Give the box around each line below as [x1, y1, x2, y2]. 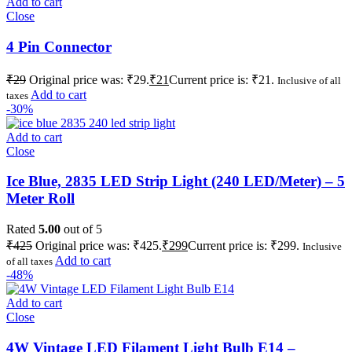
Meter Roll [6, 190, 75, 207]
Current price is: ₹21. [169, 72, 274, 86]
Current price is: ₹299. [188, 238, 299, 252]
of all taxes [6, 255, 53, 267]
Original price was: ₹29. [29, 72, 149, 86]
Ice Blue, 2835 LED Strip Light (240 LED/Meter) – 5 [6, 173, 345, 190]
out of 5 [60, 222, 102, 236]
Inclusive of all [277, 74, 341, 86]
